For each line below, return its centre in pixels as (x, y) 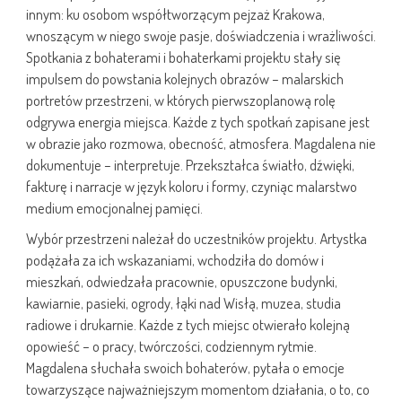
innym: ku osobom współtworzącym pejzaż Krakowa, (175, 14)
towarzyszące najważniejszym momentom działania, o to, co (198, 389)
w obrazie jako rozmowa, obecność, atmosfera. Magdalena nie (201, 144)
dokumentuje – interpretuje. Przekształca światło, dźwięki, (190, 165)
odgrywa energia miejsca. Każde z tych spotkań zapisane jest (198, 122)
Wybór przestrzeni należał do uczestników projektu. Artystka (197, 239)
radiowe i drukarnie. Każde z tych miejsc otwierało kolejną (188, 325)
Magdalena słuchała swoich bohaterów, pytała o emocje (185, 368)
